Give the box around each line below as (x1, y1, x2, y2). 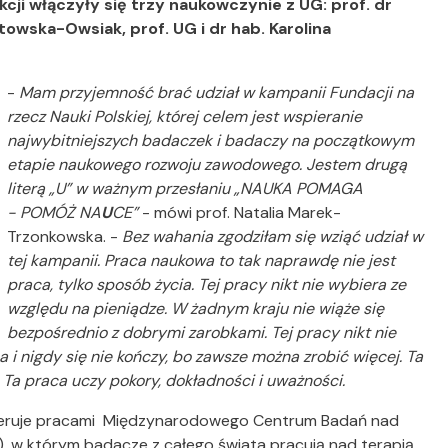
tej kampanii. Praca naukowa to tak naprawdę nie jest (7, 250, 396, 271)
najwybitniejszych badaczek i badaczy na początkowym (7, 130, 415, 151)
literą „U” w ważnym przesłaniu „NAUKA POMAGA (7, 178, 364, 199)
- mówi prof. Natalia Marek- (142, 202, 342, 223)
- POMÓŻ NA (7, 202, 102, 223)
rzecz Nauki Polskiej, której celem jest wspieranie (7, 106, 363, 127)
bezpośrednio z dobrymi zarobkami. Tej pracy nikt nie (7, 322, 397, 343)
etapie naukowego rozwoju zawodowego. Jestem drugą (7, 154, 408, 175)
